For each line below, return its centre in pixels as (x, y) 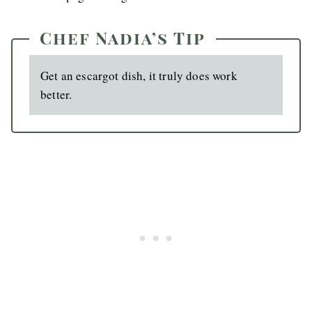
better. (56, 95)
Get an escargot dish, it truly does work (139, 76)
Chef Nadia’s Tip (123, 38)
